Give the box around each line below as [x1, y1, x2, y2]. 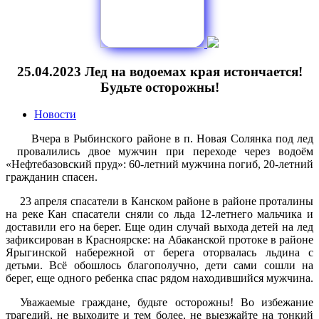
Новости [34, 108, 76, 121]
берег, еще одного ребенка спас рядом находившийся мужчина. [6, 272, 313, 285]
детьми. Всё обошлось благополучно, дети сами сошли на [6, 259, 313, 272]
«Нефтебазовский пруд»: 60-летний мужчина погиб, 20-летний [6, 158, 313, 171]
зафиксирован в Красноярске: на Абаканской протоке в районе [6, 234, 313, 246]
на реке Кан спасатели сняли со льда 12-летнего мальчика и [6, 208, 313, 221]
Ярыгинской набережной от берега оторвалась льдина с [6, 246, 313, 259]
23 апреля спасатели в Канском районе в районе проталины [20, 195, 313, 208]
